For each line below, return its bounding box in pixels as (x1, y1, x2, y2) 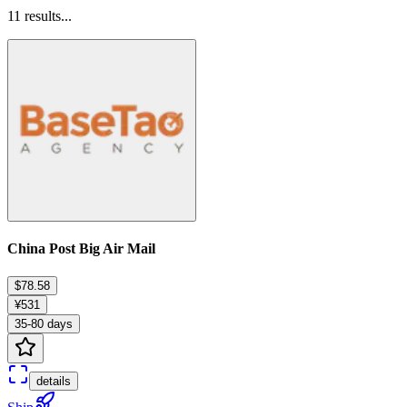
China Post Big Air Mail (7, 240, 155, 256)
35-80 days (15, 317, 73, 332)
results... (21, 7, 72, 24)
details (36, 374, 71, 389)
